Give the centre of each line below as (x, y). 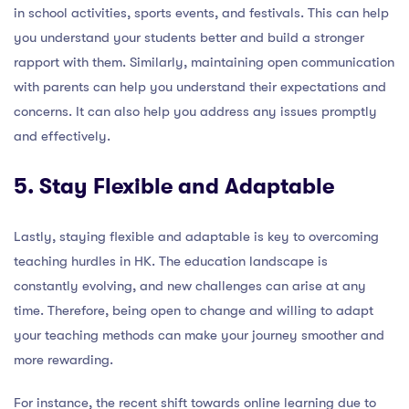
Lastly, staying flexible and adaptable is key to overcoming (196, 236)
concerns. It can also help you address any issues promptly (195, 111)
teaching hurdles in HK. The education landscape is (171, 261)
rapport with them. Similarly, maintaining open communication (204, 62)
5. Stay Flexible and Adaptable (174, 186)
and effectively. (62, 136)
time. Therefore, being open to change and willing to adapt (194, 310)
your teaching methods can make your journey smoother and (199, 335)
